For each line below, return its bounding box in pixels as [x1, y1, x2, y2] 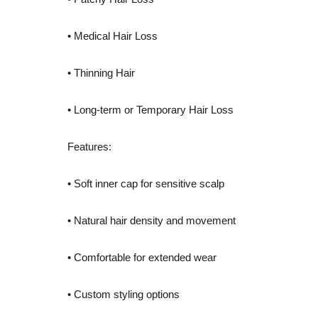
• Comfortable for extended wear [67, 251, 216, 263]
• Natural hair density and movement [67, 214, 236, 226]
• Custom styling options [67, 288, 180, 300]
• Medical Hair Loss [67, 30, 158, 42]
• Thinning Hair [67, 67, 135, 79]
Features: [67, 141, 111, 153]
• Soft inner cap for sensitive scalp [67, 177, 224, 190]
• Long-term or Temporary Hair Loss [67, 104, 234, 116]
